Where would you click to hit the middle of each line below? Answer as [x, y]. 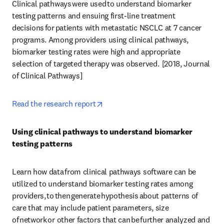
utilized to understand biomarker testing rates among [102, 183]
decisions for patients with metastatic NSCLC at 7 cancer [107, 27]
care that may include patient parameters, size [90, 207]
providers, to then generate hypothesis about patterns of [105, 195]
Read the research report [54, 103]
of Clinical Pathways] [48, 75]
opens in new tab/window [146, 103]
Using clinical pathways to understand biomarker [102, 131]
